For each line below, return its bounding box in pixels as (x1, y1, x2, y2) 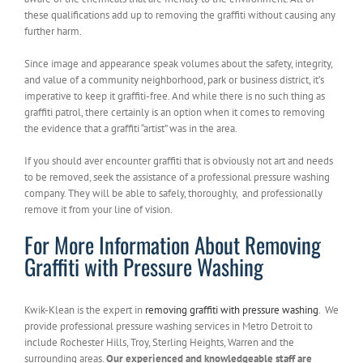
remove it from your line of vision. (24, 202, 173, 216)
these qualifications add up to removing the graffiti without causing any (24, 7, 335, 22)
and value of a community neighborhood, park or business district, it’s (24, 72, 324, 87)
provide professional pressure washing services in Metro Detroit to (24, 318, 313, 333)
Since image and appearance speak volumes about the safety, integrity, (24, 56, 332, 70)
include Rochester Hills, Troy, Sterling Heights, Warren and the (24, 335, 294, 349)
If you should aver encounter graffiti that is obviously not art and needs (24, 153, 333, 168)
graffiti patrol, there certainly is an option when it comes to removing (24, 105, 325, 119)
